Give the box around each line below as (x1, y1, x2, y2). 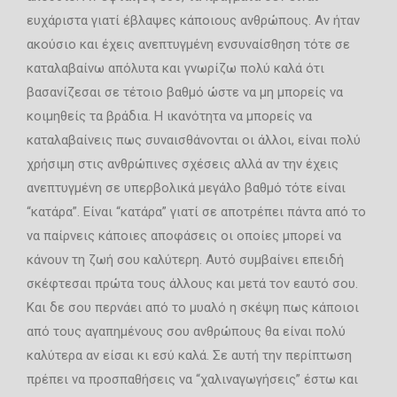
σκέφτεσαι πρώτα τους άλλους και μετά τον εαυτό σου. (27, 276, 358, 292)
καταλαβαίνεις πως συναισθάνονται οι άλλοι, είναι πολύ (27, 132, 361, 148)
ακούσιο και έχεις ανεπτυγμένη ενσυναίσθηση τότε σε (27, 36, 350, 52)
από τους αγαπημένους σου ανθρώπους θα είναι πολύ (27, 323, 346, 339)
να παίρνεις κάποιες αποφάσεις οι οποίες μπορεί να (27, 228, 341, 244)
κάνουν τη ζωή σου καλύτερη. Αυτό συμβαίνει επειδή (27, 252, 344, 268)
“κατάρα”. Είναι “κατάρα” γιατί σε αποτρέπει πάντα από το (27, 204, 366, 220)
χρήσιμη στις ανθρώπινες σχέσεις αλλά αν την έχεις (27, 156, 339, 172)
